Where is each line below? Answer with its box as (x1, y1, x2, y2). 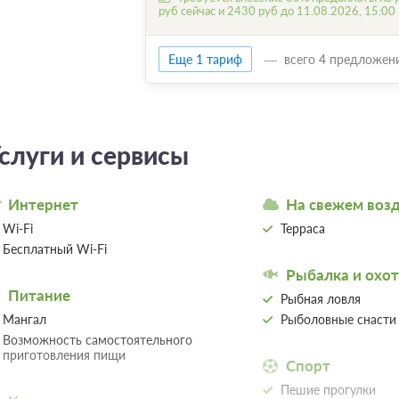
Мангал (2, 311, 46, 327)
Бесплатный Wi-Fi (2, 240, 107, 256)
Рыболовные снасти (280, 311, 396, 327)
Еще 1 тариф (167, 51, 242, 67)
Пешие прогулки (280, 381, 376, 397)
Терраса (280, 220, 325, 236)
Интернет (7, 194, 78, 214)
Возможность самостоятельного (2, 331, 192, 347)
